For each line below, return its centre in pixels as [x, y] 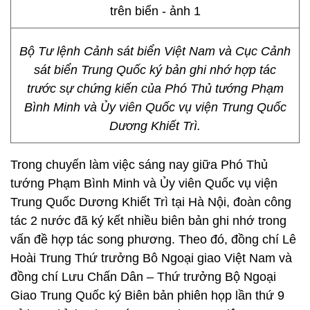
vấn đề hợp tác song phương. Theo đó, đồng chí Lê [153, 239]
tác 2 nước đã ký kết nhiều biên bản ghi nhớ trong [148, 221]
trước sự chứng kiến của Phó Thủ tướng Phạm [155, 89]
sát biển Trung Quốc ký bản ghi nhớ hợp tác [155, 70]
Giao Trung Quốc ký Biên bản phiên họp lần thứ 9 [147, 295]
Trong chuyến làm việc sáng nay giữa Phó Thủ [139, 165]
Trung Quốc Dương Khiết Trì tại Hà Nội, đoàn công [151, 202]
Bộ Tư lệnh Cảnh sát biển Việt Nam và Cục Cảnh [155, 51]
